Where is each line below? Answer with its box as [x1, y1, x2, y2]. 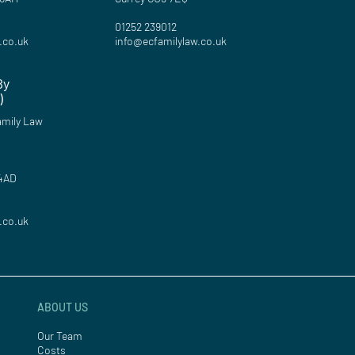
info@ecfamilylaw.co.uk [115, 33, 227, 48]
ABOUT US [37, 300, 89, 314]
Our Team [37, 328, 83, 342]
